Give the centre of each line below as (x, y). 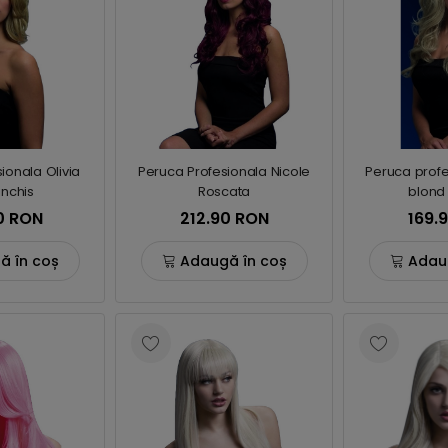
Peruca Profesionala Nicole (224, 171)
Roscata (224, 191)
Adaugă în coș (233, 260)
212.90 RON (224, 218)
